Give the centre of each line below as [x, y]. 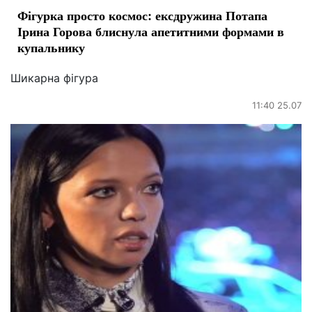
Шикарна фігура [54, 78]
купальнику [51, 47]
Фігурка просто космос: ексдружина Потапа [142, 15]
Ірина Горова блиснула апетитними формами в [151, 31]
